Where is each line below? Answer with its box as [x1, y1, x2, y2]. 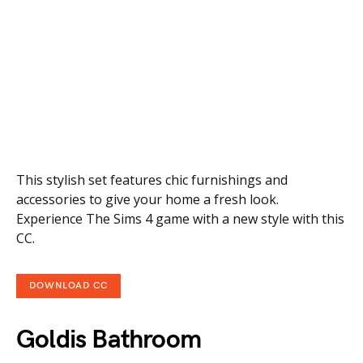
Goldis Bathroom [16, 324, 201, 356]
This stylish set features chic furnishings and [16, 171, 288, 189]
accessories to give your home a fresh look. [16, 190, 279, 208]
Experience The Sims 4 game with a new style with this [16, 210, 344, 228]
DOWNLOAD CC [29, 280, 108, 292]
